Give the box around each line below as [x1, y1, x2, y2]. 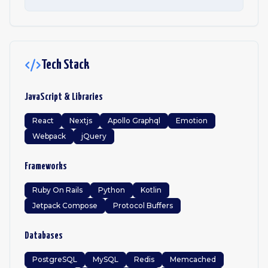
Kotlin [141, 185, 162, 194]
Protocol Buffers [113, 201, 173, 210]
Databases [25, 231, 63, 241]
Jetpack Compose [32, 201, 98, 210]
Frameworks [25, 162, 67, 172]
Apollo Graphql [108, 116, 160, 125]
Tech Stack [41, 58, 89, 72]
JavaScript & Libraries [25, 92, 103, 102]
